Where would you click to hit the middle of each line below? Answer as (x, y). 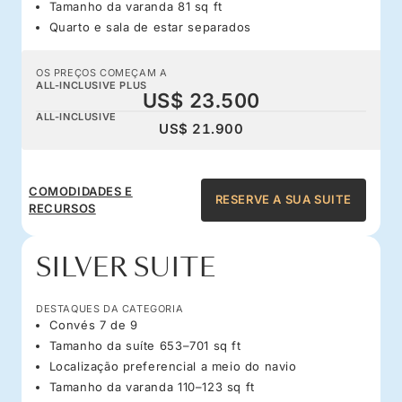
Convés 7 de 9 (93, 324)
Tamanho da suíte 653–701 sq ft (145, 345)
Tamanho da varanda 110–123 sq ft (152, 386)
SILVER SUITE (126, 267)
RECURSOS (62, 208)
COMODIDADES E (81, 191)
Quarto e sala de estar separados (150, 26)
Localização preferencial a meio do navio (173, 366)
